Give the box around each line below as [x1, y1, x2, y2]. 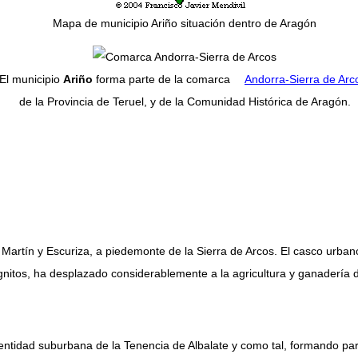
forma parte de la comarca [93, 73, 233, 86]
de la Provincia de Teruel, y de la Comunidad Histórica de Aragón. [18, 95, 351, 109]
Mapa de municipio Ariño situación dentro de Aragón [53, 17, 316, 30]
